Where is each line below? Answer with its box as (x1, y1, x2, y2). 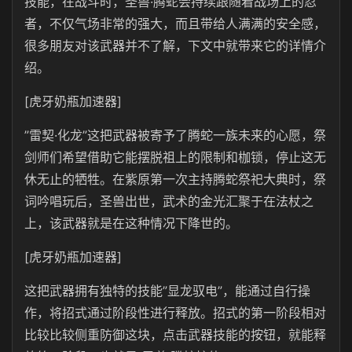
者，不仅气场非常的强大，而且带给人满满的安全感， (24, 16, 326, 31)
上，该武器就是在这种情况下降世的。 (24, 215, 238, 231)
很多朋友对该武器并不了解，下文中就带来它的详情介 (24, 38, 326, 53)
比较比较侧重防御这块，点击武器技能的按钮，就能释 (24, 327, 326, 343)
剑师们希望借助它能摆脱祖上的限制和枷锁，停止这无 (24, 149, 326, 165)
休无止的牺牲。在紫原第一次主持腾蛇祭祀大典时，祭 (24, 171, 326, 187)
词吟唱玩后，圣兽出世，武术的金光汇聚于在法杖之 (24, 193, 313, 209)
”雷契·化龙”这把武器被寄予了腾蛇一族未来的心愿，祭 (24, 127, 326, 143)
